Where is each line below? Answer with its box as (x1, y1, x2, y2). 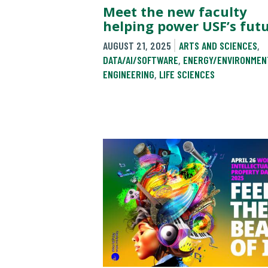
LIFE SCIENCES (159, 67, 215, 81)
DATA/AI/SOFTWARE (103, 53, 178, 66)
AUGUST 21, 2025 (103, 38, 171, 52)
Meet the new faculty (103, 2, 247, 21)
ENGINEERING (103, 67, 154, 81)
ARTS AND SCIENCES (178, 38, 257, 52)
